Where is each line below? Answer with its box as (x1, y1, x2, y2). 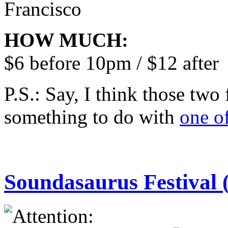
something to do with (4, 106, 180, 128)
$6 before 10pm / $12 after (4, 52, 219, 74)
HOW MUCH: (4, 29, 128, 51)
